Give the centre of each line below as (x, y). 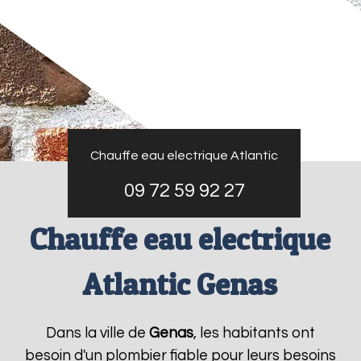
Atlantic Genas (180, 284)
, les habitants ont (254, 333)
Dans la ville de (97, 333)
